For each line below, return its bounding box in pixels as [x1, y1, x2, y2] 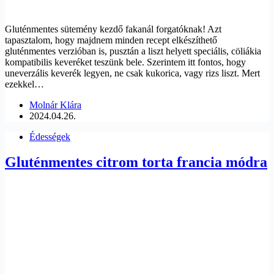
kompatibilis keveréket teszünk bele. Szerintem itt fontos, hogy [5, 56, 246, 67]
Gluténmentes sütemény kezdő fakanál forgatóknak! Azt [5, 23, 221, 34]
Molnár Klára [29, 99, 81, 110]
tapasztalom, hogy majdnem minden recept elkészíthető [5, 34, 217, 45]
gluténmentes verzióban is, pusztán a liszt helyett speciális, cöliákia [5, 45, 261, 56]
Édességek [29, 131, 70, 142]
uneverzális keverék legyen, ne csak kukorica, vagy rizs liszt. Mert [5, 67, 260, 78]
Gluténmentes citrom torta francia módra [5, 154, 267, 171]
